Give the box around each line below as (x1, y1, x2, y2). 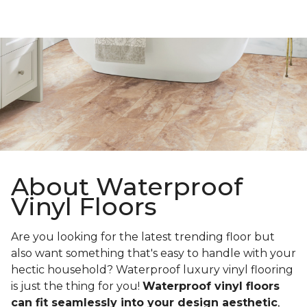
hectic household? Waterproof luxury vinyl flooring (11, 263, 293, 277)
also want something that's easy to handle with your (11, 247, 296, 260)
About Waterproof (11, 171, 243, 202)
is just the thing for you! (11, 280, 143, 293)
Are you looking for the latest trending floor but (11, 230, 275, 244)
